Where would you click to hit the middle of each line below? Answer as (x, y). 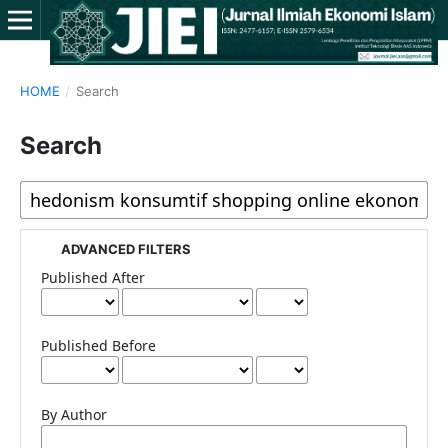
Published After (92, 277)
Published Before (98, 345)
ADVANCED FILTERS (125, 248)
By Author (73, 414)
